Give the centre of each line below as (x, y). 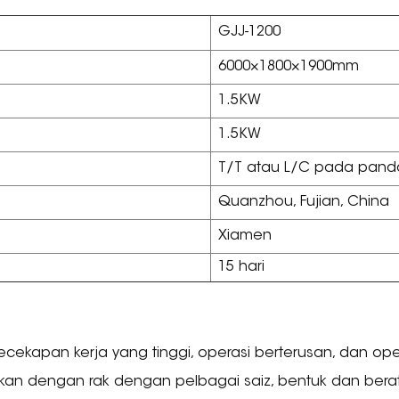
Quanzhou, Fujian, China (304, 203)
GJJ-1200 (250, 33)
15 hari (242, 268)
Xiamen (245, 236)
